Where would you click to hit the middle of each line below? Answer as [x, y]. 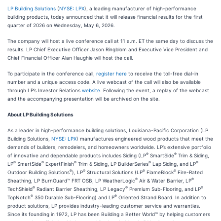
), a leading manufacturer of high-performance [140, 8]
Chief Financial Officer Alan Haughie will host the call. [70, 58]
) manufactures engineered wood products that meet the [145, 139]
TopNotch [19, 197]
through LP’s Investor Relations [45, 90]
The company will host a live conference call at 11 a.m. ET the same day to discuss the [110, 41]
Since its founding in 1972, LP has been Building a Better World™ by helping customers [109, 214]
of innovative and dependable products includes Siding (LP [77, 155]
